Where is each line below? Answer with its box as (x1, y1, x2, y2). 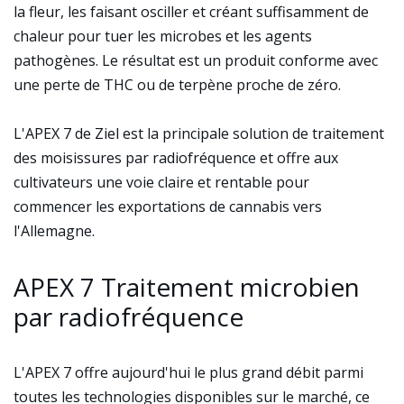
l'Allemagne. (14, 221, 95, 241)
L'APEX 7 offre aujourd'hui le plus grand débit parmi (14, 363, 363, 382)
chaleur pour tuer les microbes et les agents (14, 26, 312, 46)
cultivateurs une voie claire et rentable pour (14, 172, 309, 192)
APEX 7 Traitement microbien (14, 270, 360, 304)
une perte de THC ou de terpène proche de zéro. (14, 75, 341, 95)
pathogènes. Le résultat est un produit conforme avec (14, 50, 378, 70)
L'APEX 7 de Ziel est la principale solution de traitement (14, 124, 384, 143)
